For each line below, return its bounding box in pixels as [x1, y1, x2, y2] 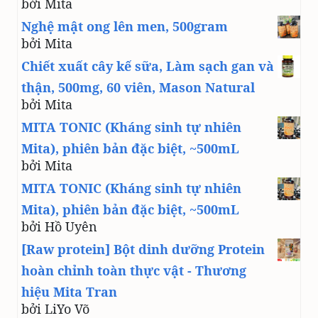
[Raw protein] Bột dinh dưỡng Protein [21, 241, 265, 258]
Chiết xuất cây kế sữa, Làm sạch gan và [21, 57, 274, 75]
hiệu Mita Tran [21, 283, 117, 300]
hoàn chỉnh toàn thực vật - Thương [21, 262, 246, 279]
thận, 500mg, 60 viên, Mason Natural [21, 79, 255, 96]
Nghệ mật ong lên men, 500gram [21, 18, 228, 35]
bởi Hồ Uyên [21, 218, 97, 235]
